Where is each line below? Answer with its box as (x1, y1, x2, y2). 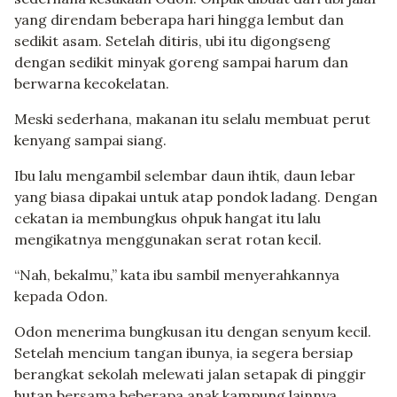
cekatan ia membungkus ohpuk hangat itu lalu (14, 209, 321, 228)
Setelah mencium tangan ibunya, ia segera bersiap (14, 344, 353, 362)
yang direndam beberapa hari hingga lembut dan (14, 11, 344, 29)
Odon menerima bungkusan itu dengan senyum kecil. (14, 323, 371, 341)
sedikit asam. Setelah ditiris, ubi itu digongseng (14, 32, 331, 51)
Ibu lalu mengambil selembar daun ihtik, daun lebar (14, 167, 355, 185)
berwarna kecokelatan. (14, 74, 169, 93)
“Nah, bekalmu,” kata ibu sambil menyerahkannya (14, 266, 339, 284)
